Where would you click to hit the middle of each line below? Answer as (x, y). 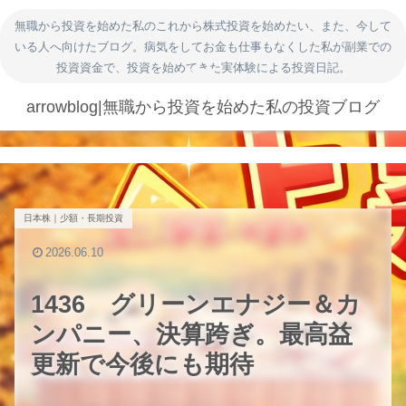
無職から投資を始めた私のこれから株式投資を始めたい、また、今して (203, 25)
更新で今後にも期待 (142, 364)
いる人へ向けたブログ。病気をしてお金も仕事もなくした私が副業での (203, 46)
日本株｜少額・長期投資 (73, 218)
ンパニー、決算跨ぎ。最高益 (192, 334)
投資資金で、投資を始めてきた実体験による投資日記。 (203, 67)
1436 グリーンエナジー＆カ (196, 304)
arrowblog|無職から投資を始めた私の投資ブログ (203, 107)
